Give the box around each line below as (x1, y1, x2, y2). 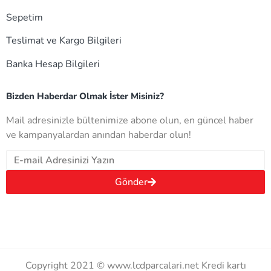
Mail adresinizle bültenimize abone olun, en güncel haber (6, 114, 253, 128)
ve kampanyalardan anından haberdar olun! (6, 128, 191, 142)
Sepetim (6, 10, 43, 24)
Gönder (115, 175, 148, 189)
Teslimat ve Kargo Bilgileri (6, 34, 122, 48)
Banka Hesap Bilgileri (6, 57, 100, 71)
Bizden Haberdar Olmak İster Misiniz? (6, 90, 164, 103)
